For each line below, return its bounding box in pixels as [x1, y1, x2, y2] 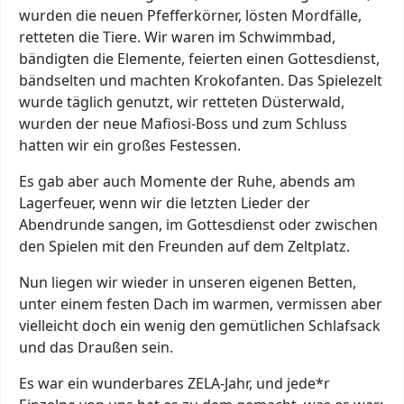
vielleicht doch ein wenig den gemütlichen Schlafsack [19, 315, 381, 335]
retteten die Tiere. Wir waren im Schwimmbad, [19, 26, 335, 47]
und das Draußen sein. [19, 336, 173, 357]
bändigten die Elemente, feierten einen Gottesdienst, [19, 48, 380, 69]
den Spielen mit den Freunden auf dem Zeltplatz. [19, 235, 353, 256]
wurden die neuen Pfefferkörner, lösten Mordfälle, [19, 5, 362, 25]
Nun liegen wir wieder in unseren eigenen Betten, [19, 271, 356, 292]
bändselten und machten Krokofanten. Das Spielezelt [19, 69, 382, 90]
